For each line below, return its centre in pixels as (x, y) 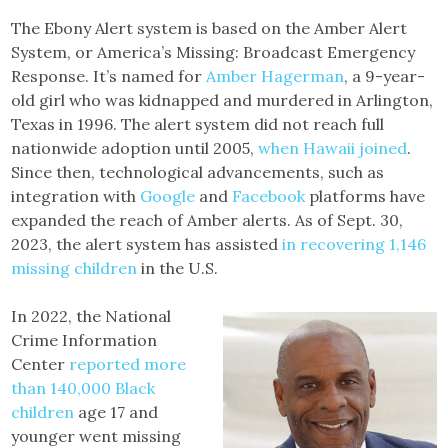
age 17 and (116, 412)
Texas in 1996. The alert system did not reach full (198, 124)
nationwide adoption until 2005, (135, 148)
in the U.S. (178, 268)
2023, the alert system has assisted (147, 244)
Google (168, 196)
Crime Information (84, 340)
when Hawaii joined (333, 148)
